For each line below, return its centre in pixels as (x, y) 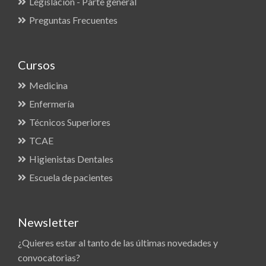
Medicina (48, 85)
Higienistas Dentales (71, 159)
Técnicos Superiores (70, 122)
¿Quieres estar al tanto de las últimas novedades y (118, 243)
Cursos (37, 65)
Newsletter (48, 222)
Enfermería (52, 104)
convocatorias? (49, 257)
